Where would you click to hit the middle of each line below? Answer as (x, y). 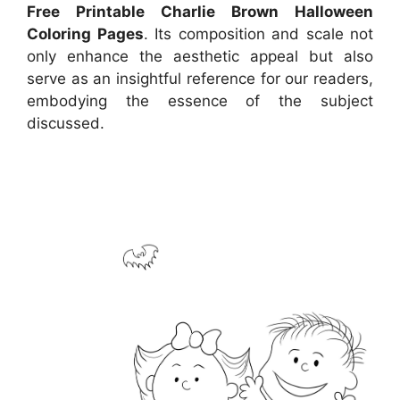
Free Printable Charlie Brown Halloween (200, 12)
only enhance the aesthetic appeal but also (200, 56)
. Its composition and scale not (258, 34)
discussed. (66, 123)
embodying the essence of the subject (200, 101)
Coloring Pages (85, 34)
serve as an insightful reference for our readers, (200, 79)
